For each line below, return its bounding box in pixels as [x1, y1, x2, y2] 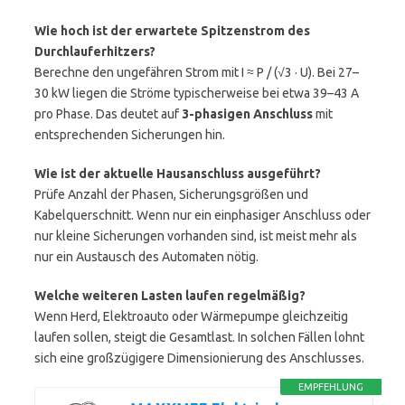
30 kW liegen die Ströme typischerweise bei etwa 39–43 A [34, 86, 359, 100]
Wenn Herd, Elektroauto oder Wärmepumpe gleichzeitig [34, 309, 348, 324]
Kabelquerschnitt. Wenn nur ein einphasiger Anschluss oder [34, 208, 371, 222]
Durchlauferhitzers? [34, 44, 155, 59]
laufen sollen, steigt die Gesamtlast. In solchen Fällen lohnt [34, 330, 364, 344]
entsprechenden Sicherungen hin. [34, 127, 225, 142]
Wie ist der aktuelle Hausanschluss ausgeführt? [34, 166, 321, 181]
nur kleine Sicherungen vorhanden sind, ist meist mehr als [34, 229, 357, 243]
